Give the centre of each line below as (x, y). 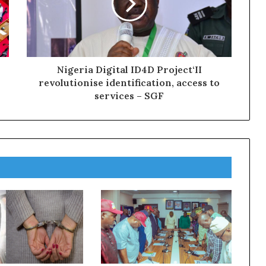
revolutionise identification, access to (129, 82)
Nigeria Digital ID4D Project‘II (129, 69)
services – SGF (129, 95)
